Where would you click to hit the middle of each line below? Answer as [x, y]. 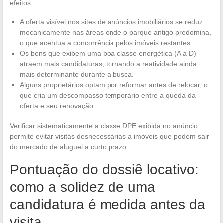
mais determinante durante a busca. [77, 74]
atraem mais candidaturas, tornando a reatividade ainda [108, 64]
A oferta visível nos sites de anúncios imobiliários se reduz [111, 22]
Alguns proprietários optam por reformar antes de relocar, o [113, 85]
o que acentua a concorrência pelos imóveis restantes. [106, 43]
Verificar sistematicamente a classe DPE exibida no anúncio [104, 126]
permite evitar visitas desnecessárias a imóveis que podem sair [109, 137]
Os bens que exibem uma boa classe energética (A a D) [108, 54]
